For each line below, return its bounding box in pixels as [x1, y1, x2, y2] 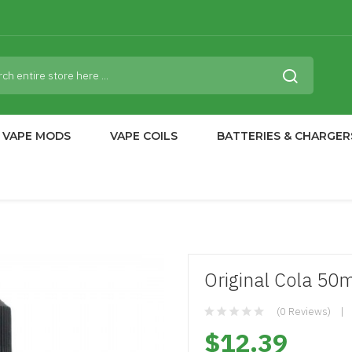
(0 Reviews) [277, 305, 331, 318]
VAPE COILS [110, 129, 178, 143]
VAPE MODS [2, 129, 71, 143]
